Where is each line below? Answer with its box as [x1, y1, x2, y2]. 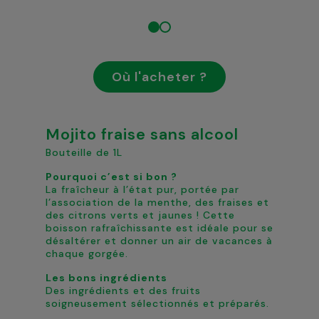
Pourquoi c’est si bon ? [46, 170, 177, 183]
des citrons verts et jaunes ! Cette [46, 209, 235, 221]
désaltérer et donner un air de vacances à [46, 234, 273, 247]
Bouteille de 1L [46, 146, 122, 159]
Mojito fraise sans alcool [61, 124, 239, 145]
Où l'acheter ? [112, 68, 207, 85]
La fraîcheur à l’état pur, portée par [46, 183, 239, 196]
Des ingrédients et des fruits [46, 284, 201, 297]
